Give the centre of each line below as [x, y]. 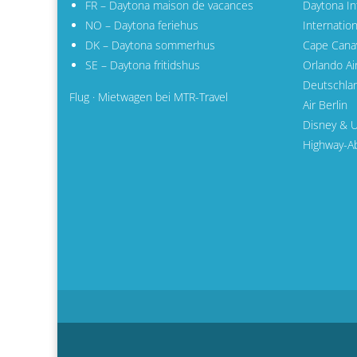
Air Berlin [325, 105]
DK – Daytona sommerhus [150, 45]
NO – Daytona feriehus [142, 25]
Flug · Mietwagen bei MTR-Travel [149, 97]
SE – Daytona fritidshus [143, 65]
